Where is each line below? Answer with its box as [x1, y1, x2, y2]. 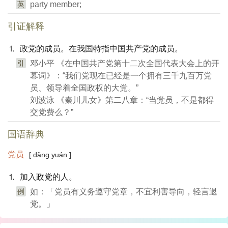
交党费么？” [30, 108, 73, 117]
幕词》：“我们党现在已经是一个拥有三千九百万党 [30, 71, 212, 80]
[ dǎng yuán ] [29, 151, 71, 159]
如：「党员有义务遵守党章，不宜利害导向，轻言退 [30, 187, 217, 196]
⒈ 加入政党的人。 [8, 173, 77, 181]
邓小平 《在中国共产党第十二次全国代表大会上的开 [30, 59, 219, 68]
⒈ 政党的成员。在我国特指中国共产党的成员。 [8, 44, 183, 53]
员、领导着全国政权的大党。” [30, 83, 138, 92]
